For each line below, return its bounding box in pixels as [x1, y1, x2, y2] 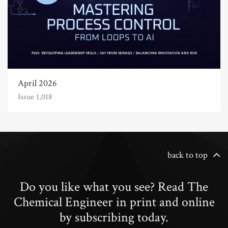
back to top [167, 149, 208, 161]
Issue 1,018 [18, 91, 52, 102]
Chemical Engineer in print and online [13, 193, 215, 211]
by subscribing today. [60, 208, 168, 226]
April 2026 [18, 77, 57, 89]
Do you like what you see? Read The [20, 178, 208, 195]
